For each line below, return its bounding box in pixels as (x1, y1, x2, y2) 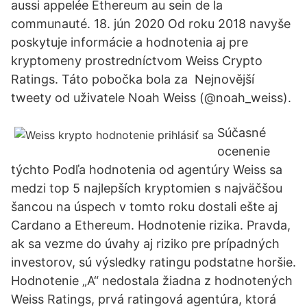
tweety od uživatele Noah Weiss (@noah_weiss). (11, 90, 291, 105)
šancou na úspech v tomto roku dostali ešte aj (11, 199, 278, 214)
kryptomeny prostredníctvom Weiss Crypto (11, 53, 262, 68)
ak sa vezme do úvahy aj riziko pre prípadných (11, 236, 280, 251)
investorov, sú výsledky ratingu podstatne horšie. (11, 255, 296, 269)
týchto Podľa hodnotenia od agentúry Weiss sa (11, 162, 282, 177)
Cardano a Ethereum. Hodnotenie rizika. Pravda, (11, 218, 291, 232)
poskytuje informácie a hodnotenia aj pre (11, 35, 248, 49)
